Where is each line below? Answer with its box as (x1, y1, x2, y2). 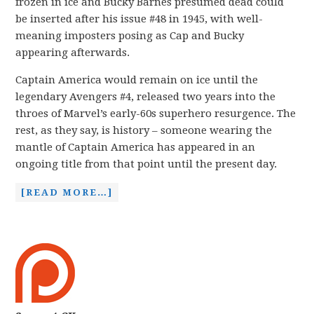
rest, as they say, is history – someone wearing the (15, 124, 273, 137)
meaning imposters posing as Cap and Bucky (15, 29, 245, 42)
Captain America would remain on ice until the (15, 74, 259, 86)
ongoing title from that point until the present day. (15, 158, 278, 170)
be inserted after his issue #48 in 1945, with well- (15, 13, 264, 25)
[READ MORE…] (21, 187, 114, 198)
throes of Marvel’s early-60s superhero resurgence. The (15, 107, 296, 120)
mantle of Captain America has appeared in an (15, 141, 256, 153)
